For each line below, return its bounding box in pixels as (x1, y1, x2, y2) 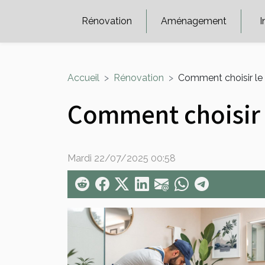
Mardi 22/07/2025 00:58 (67, 153, 176, 164)
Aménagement (161, 15, 227, 27)
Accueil (67, 72, 99, 83)
